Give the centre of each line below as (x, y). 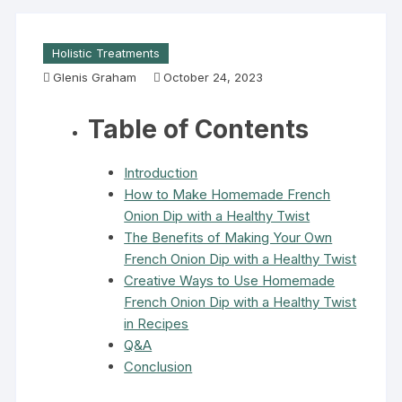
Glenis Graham (95, 77)
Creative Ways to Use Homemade (230, 280)
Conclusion (158, 367)
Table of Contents (199, 129)
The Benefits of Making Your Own (228, 237)
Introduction (161, 173)
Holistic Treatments (106, 53)
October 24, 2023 (214, 77)
